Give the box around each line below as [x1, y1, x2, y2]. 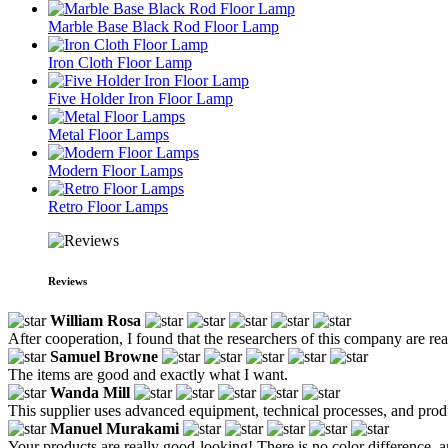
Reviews [48, 274, 87, 287]
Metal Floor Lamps [48, 125, 169, 143]
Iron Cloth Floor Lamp [48, 53, 192, 71]
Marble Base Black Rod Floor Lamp [48, 17, 279, 35]
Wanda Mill [50, 383, 130, 401]
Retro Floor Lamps [48, 197, 168, 215]
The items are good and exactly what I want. [8, 365, 288, 383]
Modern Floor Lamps [48, 161, 183, 179]
